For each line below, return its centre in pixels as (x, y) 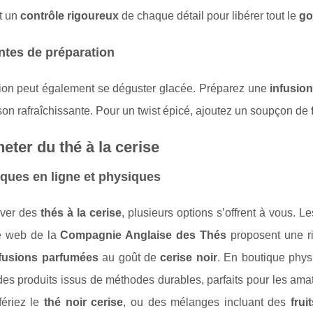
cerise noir (189, 257)
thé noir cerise (83, 302)
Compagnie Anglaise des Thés (144, 235)
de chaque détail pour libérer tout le (209, 15)
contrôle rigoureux (70, 15)
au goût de (129, 257)
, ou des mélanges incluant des (207, 302)
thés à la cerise (81, 212)
